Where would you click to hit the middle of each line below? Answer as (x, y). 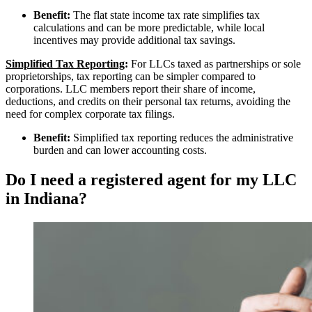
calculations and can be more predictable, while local (149, 28)
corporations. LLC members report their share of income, (131, 89)
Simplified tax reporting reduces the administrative (182, 138)
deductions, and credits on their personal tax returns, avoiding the (148, 102)
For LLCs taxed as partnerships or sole (214, 64)
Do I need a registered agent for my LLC (151, 179)
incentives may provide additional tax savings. (134, 40)
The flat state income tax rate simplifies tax (165, 15)
